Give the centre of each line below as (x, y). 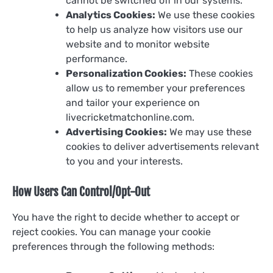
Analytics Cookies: (111, 15)
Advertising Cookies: (116, 132)
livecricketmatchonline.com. (130, 117)
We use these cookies (205, 15)
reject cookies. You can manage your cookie (112, 232)
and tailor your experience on (133, 102)
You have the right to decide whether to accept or (126, 217)
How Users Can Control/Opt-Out (81, 192)
